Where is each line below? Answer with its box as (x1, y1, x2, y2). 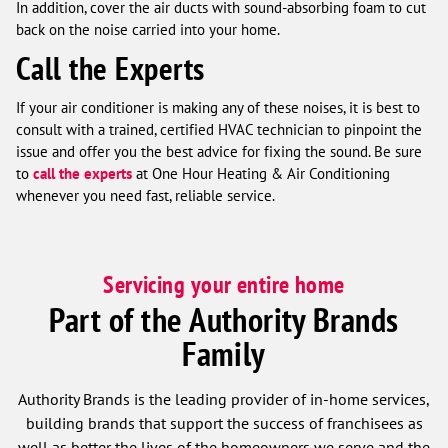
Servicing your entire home (103, 269, 345, 301)
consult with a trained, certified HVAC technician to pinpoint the (16, 120, 422, 140)
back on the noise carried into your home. (16, 20, 280, 40)
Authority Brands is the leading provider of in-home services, (18, 389, 430, 410)
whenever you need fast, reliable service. (16, 186, 275, 206)
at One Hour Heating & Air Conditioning (132, 164, 390, 184)
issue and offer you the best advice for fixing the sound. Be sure (16, 142, 422, 162)
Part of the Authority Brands (49, 298, 399, 342)
